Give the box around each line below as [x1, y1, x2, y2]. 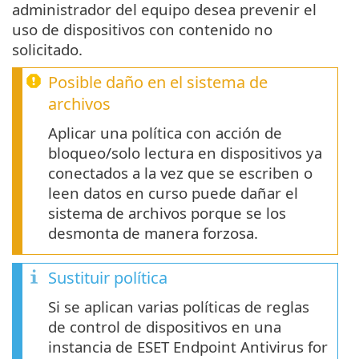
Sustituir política [48, 267, 167, 289]
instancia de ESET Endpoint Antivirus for [48, 337, 328, 357]
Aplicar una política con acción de [48, 123, 282, 143]
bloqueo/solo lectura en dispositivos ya [48, 143, 322, 163]
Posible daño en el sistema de [48, 71, 268, 94]
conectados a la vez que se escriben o [48, 163, 313, 184]
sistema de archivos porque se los [48, 203, 286, 224]
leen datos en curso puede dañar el [48, 183, 298, 204]
